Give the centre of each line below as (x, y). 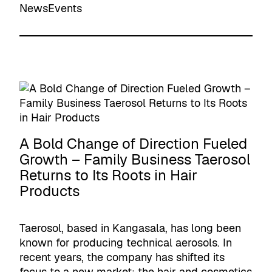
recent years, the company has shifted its (122, 257)
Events (65, 8)
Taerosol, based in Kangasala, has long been (130, 228)
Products (51, 191)
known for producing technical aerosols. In (126, 243)
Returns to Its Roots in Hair (108, 175)
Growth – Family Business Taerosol (135, 159)
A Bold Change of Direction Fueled (133, 144)
